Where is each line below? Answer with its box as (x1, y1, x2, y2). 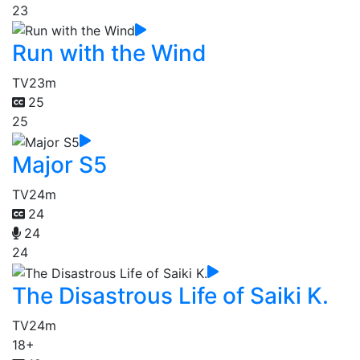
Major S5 (12, 150, 107, 178)
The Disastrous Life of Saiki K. (12, 281, 329, 309)
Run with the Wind (12, 39, 207, 67)
